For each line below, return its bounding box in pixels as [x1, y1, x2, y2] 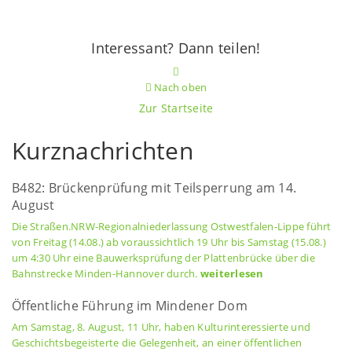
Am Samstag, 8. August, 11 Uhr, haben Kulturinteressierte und [12, 320, 310, 334]
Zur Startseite [138, 101, 214, 115]
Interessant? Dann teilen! [91, 38, 261, 57]
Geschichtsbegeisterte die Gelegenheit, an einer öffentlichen [12, 335, 302, 350]
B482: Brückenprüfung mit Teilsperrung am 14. [12, 179, 296, 196]
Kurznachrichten [12, 134, 193, 167]
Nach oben [151, 80, 207, 94]
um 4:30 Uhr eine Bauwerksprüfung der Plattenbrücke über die [12, 251, 315, 265]
